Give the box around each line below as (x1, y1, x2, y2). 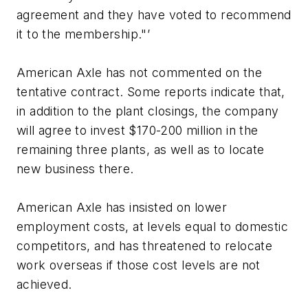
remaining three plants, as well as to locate (16, 142, 265, 157)
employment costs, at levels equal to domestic (16, 219, 288, 234)
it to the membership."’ (16, 27, 151, 42)
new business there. (16, 162, 134, 177)
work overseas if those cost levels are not (16, 258, 261, 273)
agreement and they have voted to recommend (16, 8, 291, 23)
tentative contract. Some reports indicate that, (16, 85, 285, 100)
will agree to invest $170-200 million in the (16, 123, 258, 138)
